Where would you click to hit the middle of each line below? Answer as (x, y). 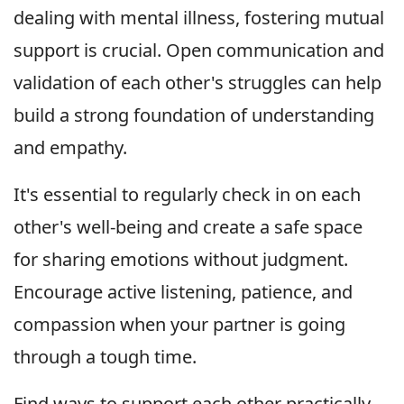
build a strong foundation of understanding (194, 115)
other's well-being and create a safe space (188, 227)
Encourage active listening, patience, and (183, 292)
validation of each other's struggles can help (197, 83)
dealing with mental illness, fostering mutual (199, 18)
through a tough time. (105, 357)
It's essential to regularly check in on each (187, 195)
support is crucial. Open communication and (199, 50)
